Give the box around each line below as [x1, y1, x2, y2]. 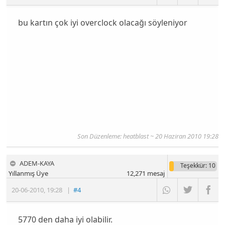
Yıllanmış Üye [9, 169, 49, 178]
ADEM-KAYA [20, 159, 55, 168]
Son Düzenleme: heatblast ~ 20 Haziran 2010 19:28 [77, 132, 218, 141]
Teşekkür [180, 161, 205, 170]
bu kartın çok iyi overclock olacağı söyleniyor [18, 17, 187, 29]
